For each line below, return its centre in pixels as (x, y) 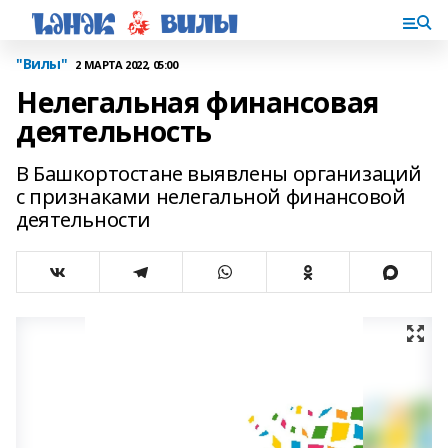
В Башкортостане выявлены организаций (219, 173)
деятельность (114, 131)
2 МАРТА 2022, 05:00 (126, 64)
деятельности (83, 219)
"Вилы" (42, 63)
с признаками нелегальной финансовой (211, 196)
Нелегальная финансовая (197, 102)
